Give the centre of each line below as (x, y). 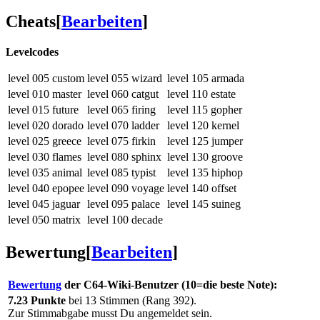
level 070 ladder (123, 126)
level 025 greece (45, 141)
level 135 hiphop (205, 173)
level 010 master (45, 94)
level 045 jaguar (44, 204)
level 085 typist (121, 173)
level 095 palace (124, 204)
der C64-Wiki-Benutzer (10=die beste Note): (169, 284)
